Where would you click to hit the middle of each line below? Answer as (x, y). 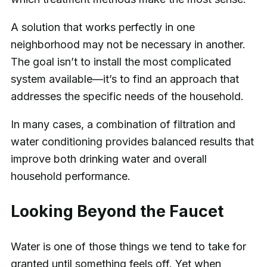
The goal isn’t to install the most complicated (121, 62)
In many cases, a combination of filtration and (123, 125)
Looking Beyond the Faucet (117, 211)
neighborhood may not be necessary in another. (128, 45)
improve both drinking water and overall (108, 159)
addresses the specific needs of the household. (127, 97)
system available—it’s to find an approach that (125, 79)
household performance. (70, 176)
